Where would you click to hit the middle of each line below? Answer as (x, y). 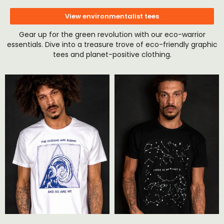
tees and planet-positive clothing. (112, 54)
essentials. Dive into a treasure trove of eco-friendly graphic (112, 44)
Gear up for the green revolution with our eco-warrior (112, 34)
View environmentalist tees (112, 16)
